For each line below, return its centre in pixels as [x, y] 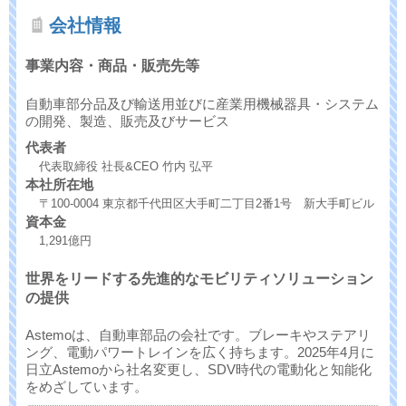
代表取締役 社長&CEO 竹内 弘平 [126, 166]
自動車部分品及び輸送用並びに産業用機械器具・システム [202, 103]
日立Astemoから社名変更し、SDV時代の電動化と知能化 [198, 370]
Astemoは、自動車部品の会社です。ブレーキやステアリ [198, 335]
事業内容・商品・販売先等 [112, 66]
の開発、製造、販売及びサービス [127, 121]
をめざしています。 [87, 387]
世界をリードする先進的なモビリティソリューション [199, 278]
